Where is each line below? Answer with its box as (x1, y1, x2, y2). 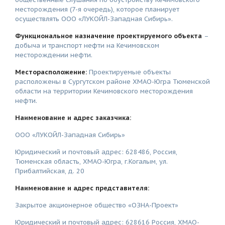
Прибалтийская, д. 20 (15, 167, 84, 175)
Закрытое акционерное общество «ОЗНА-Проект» (15, 201, 178, 209)
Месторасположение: (15, 68, 87, 76)
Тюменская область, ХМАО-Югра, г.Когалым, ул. (15, 157, 168, 166)
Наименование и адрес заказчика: (15, 114, 131, 122)
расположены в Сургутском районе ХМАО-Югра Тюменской (15, 77, 210, 86)
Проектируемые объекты (87, 68, 171, 76)
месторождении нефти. (15, 51, 92, 59)
